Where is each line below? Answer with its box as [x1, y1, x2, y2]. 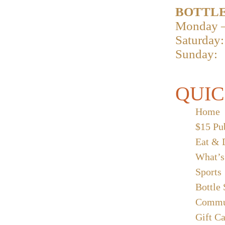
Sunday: [175, 47, 217, 61]
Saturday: [175, 33, 224, 47]
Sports [195, 166, 221, 177]
